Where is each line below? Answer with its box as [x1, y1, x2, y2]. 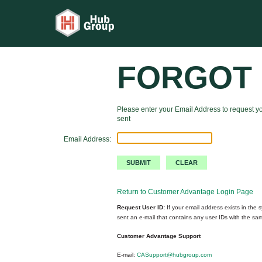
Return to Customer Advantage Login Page [117, 188, 253, 196]
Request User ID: [117, 204, 165, 211]
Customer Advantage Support [117, 233, 201, 239]
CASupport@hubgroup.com [137, 251, 212, 258]
